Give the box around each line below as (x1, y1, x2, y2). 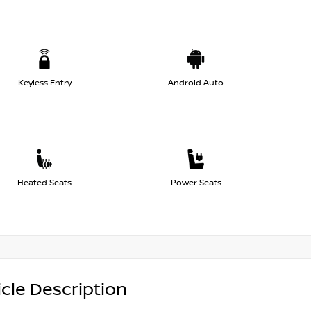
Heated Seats (17, 178, 72, 189)
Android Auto (168, 78, 224, 89)
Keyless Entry (17, 78, 72, 89)
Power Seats (170, 178, 221, 189)
